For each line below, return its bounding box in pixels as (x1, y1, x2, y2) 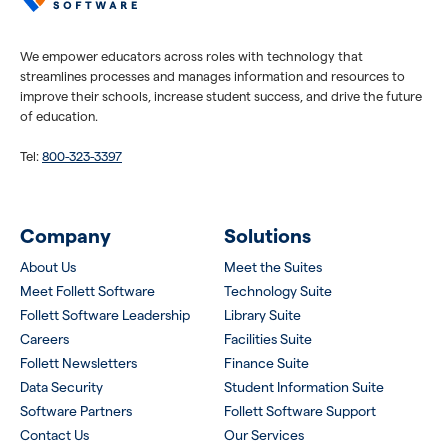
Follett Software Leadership (20, 306, 190, 323)
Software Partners (20, 402, 132, 419)
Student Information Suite (224, 378, 384, 395)
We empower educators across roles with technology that (20, 48, 363, 63)
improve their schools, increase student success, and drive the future (20, 88, 422, 103)
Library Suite (224, 306, 301, 323)
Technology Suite (224, 282, 332, 299)
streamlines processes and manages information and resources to (20, 68, 405, 83)
